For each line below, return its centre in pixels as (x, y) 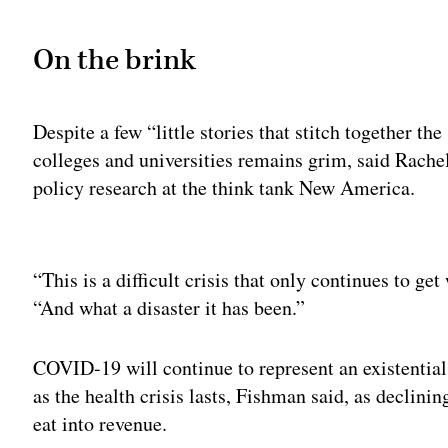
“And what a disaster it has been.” (169, 308)
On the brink (115, 59)
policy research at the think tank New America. (224, 188)
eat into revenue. (100, 424)
